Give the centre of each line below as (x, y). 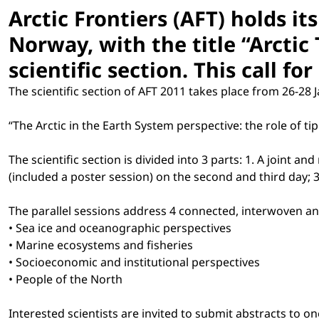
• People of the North (66, 279)
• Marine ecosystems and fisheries (101, 245)
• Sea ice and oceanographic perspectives (120, 228)
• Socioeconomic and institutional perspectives (134, 262)
